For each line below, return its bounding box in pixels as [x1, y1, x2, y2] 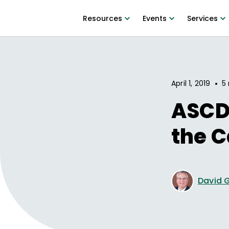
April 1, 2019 [171, 78, 211, 88]
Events [142, 13, 167, 24]
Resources [82, 13, 122, 24]
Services [187, 13, 218, 24]
